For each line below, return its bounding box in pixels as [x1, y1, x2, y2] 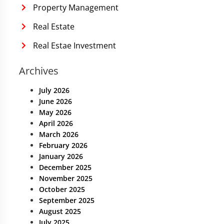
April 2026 [39, 118, 73, 128]
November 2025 [39, 173, 92, 183]
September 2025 [39, 195, 94, 205]
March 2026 [39, 129, 78, 139]
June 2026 [39, 96, 72, 106]
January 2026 [39, 151, 83, 161]
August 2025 [39, 206, 81, 216]
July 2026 [39, 85, 69, 95]
